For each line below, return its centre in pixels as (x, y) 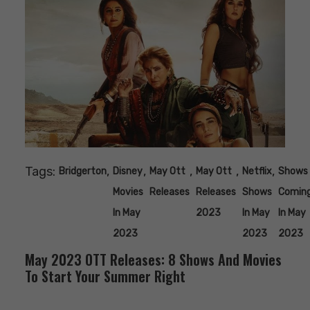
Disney (128, 172)
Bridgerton (83, 172)
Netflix (257, 172)
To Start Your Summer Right (105, 276)
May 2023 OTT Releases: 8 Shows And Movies (153, 260)
